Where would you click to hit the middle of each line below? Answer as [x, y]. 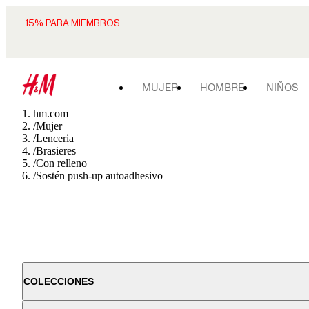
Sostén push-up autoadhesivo [99, 176]
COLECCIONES [59, 281]
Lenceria [55, 138]
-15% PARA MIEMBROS [71, 23]
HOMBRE [222, 87]
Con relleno [61, 163]
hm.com [51, 113]
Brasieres [56, 151]
